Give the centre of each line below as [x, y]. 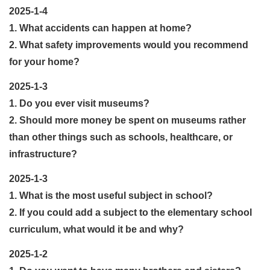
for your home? [44, 61]
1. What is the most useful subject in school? [111, 195]
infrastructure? [43, 154]
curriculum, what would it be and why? [96, 229]
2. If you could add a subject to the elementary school [130, 212]
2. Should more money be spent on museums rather [127, 120]
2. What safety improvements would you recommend [129, 45]
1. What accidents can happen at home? [100, 28]
